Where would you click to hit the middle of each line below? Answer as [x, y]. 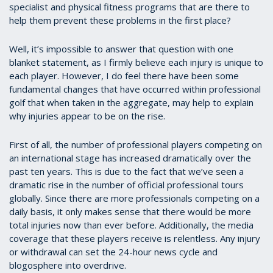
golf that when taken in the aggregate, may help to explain [131, 102]
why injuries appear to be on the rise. [87, 115]
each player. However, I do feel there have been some [124, 75]
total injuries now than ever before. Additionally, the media [131, 225]
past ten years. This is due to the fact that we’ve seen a [126, 171]
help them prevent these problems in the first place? [120, 20]
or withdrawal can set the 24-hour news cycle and [113, 251]
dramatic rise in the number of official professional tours [126, 184]
